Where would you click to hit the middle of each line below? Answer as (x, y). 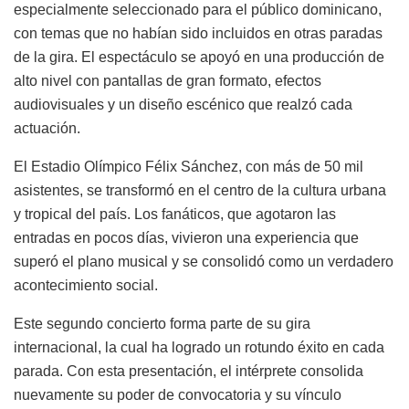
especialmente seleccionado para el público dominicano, (198, 10)
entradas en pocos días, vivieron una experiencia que (186, 238)
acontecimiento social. (86, 286)
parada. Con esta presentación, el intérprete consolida (189, 372)
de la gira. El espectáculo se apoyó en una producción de (199, 58)
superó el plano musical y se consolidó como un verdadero (204, 262)
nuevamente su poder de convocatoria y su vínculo (178, 395)
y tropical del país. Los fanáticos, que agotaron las (175, 215)
